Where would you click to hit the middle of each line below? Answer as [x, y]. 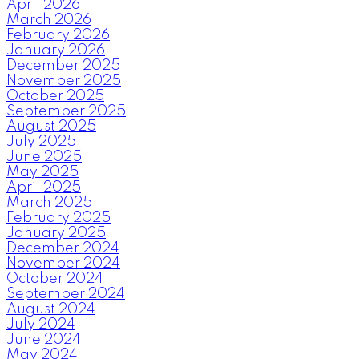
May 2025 [42, 172]
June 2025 [44, 157]
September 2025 [66, 111]
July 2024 [41, 324]
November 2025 [64, 81]
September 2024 [66, 294]
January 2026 [56, 50]
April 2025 [44, 187]
